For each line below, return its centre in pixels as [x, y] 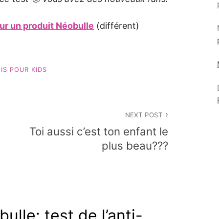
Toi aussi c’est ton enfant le [99, 131]
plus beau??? [135, 146]
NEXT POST [144, 115]
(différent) [117, 26]
